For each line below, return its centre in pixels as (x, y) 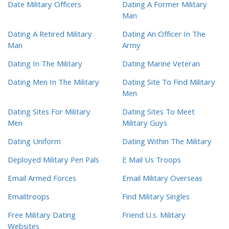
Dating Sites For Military (49, 113)
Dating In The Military (45, 65)
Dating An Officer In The (164, 36)
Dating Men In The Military (53, 84)
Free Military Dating (42, 216)
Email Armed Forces (42, 180)
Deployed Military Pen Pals (53, 161)
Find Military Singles (156, 198)
